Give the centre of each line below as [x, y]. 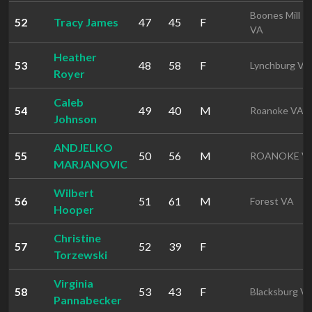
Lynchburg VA [280, 65]
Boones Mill [275, 15]
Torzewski [80, 255]
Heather [75, 57]
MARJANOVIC [91, 164]
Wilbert [74, 193]
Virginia [73, 283]
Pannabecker [88, 300]
